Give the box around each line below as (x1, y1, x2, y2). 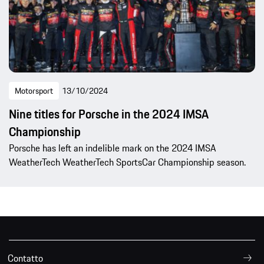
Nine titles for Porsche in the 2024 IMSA (9, 105, 208, 124)
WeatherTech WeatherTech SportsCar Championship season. (9, 155, 246, 170)
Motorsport (15, 84, 53, 98)
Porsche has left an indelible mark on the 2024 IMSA (9, 141, 216, 156)
